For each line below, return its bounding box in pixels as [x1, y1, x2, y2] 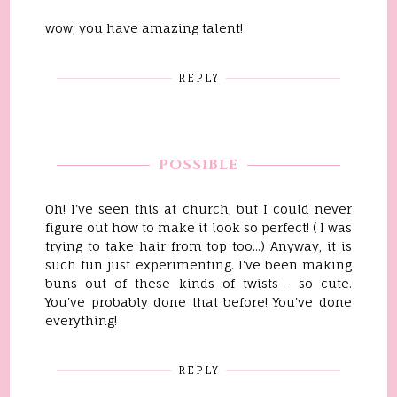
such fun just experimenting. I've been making [45, 256, 352, 272]
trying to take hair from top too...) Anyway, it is [45, 237, 352, 253]
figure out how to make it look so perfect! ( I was [45, 219, 352, 235]
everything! [45, 312, 118, 328]
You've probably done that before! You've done [45, 293, 352, 309]
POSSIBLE [159, 154, 238, 175]
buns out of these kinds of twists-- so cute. [45, 275, 352, 291]
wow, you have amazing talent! [45, 20, 244, 35]
